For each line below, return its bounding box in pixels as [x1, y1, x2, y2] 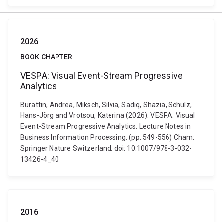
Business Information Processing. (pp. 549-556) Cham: [20, 133, 195, 141]
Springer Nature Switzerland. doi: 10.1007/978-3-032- [20, 144, 192, 152]
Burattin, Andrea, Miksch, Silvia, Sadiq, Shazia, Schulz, [20, 101, 192, 109]
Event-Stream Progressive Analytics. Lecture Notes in [20, 122, 191, 130]
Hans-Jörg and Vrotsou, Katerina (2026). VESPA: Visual [20, 111, 195, 119]
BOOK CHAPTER [20, 53, 72, 61]
